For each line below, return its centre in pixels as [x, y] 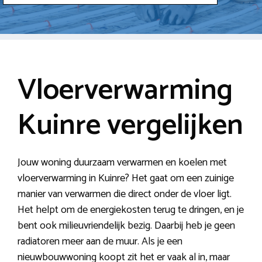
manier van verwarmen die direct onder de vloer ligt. [125, 194]
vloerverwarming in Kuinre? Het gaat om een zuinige [126, 178]
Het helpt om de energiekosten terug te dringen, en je [131, 210]
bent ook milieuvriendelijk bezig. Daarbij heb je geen [126, 225]
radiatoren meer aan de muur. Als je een [100, 241]
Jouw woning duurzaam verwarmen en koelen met [122, 162]
